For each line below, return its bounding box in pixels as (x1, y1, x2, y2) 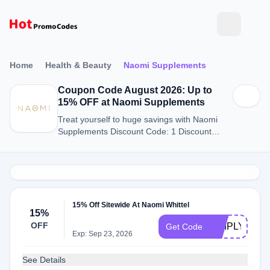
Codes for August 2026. (58, 139, 148, 148)
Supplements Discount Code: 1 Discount (58, 127, 212, 136)
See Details (22, 255, 66, 265)
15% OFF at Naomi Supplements (58, 97, 205, 107)
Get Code (166, 222, 202, 231)
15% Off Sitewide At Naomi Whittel (72, 201, 190, 209)
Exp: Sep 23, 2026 (72, 230, 133, 238)
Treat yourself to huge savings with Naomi (58, 115, 218, 124)
